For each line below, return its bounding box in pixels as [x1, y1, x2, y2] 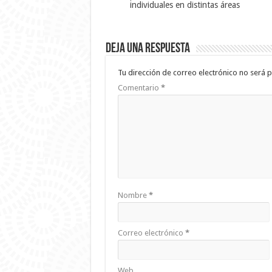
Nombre [117, 190, 149, 200]
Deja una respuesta [105, 41, 190, 56]
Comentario [117, 83, 161, 92]
